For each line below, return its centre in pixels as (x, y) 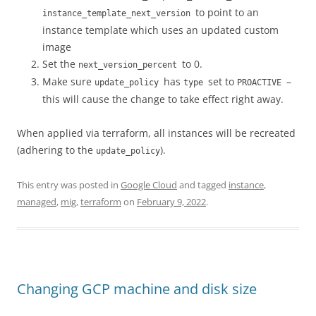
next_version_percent (130, 65)
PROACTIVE (262, 83)
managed (37, 202)
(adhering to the (56, 150)
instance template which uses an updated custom (160, 30)
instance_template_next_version (119, 13)
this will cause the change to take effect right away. (163, 99)
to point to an (227, 12)
